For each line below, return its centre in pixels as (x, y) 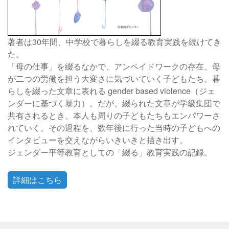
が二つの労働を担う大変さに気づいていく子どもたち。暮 (114, 79)
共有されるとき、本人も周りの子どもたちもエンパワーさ (114, 116)
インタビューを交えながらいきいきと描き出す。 (98, 140)
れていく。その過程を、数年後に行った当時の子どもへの (114, 128)
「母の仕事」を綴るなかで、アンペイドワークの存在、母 (114, 66)
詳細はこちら (37, 180)
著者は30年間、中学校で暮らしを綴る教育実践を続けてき (114, 42)
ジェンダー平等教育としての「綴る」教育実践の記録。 (110, 152)
